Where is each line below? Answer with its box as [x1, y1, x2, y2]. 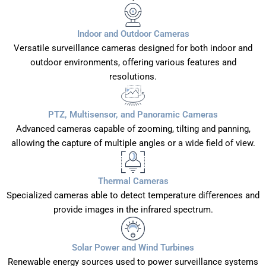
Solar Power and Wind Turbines [72, 242, 194, 254]
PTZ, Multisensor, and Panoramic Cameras [48, 109, 218, 121]
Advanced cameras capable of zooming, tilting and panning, [15, 123, 251, 135]
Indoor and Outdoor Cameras [77, 28, 189, 40]
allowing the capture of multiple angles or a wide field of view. [11, 138, 255, 149]
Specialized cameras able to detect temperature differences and [7, 190, 259, 201]
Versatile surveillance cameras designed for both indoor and [14, 43, 252, 54]
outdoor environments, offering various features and [30, 57, 236, 68]
